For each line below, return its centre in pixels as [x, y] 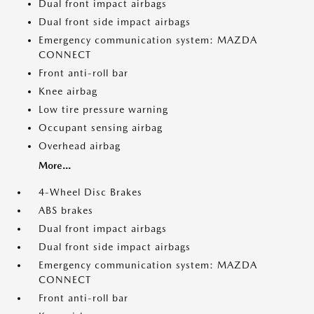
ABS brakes [66, 210]
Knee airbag [68, 91]
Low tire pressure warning [103, 109]
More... [55, 165]
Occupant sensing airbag [101, 128]
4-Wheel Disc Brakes [90, 192]
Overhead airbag [80, 146]
